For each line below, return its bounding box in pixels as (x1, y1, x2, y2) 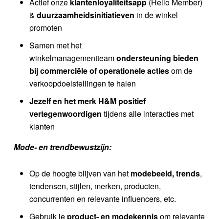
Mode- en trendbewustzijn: (14, 141, 111, 153)
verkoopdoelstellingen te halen (29, 77, 136, 89)
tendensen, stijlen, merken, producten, (29, 180, 161, 192)
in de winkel (136, 9, 178, 21)
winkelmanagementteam (29, 52, 116, 64)
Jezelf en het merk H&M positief (29, 95, 146, 107)
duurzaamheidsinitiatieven (37, 9, 136, 21)
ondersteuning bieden (116, 52, 198, 64)
